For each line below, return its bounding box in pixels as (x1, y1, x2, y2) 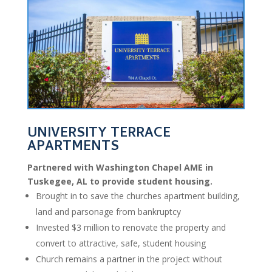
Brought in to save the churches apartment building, (35, 190, 240, 202)
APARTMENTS (27, 137, 119, 159)
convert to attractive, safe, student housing (35, 237, 206, 250)
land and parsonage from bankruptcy (35, 206, 181, 218)
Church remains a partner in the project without (35, 253, 222, 265)
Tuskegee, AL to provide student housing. (27, 175, 212, 188)
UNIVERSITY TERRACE (27, 123, 171, 146)
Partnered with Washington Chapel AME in (27, 161, 213, 174)
